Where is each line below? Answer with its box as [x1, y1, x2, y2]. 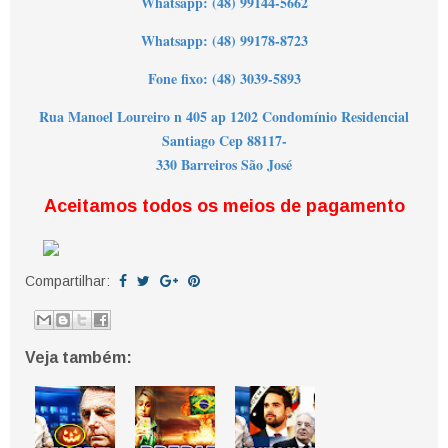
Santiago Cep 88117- [161, 130, 287, 152]
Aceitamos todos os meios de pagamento [43, 196, 405, 217]
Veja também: [25, 349, 132, 367]
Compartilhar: [25, 273, 114, 290]
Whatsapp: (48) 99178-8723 [140, 30, 308, 52]
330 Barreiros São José [156, 154, 292, 176]
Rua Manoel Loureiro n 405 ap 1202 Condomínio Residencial [39, 106, 409, 128]
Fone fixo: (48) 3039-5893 [147, 68, 301, 90]
